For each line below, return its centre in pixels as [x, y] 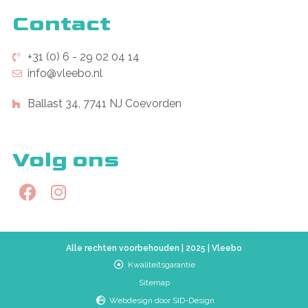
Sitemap [154, 282]
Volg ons [66, 159]
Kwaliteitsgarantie [162, 264]
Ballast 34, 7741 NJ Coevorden [105, 103]
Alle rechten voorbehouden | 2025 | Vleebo [154, 249]
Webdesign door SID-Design [162, 300]
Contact [61, 23]
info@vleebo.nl [65, 73]
